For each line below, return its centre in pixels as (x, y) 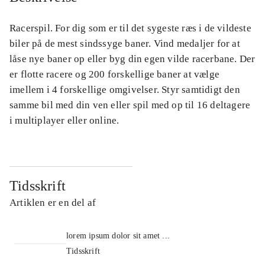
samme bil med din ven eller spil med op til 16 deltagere (130, 105)
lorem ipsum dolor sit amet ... (118, 235)
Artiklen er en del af (53, 202)
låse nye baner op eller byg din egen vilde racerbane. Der (132, 59)
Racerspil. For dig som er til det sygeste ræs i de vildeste (130, 28)
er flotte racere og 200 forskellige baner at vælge (115, 74)
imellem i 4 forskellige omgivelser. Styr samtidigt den (125, 89)
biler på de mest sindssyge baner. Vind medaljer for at (125, 43)
